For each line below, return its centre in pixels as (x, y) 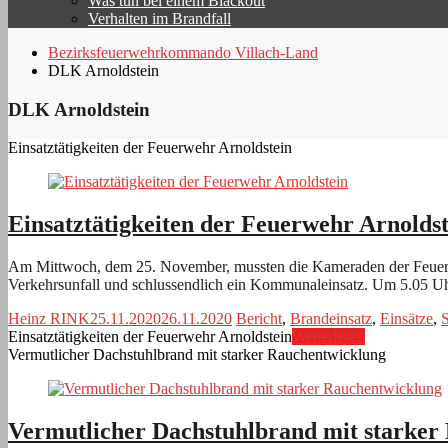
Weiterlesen (328, 337)
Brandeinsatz (331, 319)
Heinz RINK (49, 319)
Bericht (259, 319)
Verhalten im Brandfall (159, 18)
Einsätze (406, 319)
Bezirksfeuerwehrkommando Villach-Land (183, 52)
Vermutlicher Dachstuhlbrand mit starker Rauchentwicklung (197, 355)
